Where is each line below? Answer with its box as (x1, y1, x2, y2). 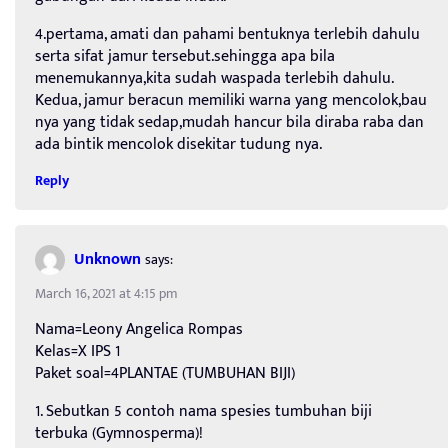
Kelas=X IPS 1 (35, 338, 120, 366)
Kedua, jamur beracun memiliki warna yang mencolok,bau (35, 87, 427, 115)
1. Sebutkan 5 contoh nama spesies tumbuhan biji (35, 398, 372, 426)
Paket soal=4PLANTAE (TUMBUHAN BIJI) (35, 360, 295, 388)
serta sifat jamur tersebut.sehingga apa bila (35, 43, 335, 71)
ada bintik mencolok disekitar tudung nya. (35, 131, 322, 159)
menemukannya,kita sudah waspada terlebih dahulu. (35, 65, 394, 93)
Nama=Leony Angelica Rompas (35, 316, 243, 344)
